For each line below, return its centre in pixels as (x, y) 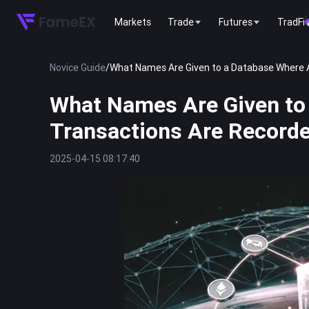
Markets (133, 22)
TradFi (291, 22)
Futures (236, 22)
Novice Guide (78, 68)
